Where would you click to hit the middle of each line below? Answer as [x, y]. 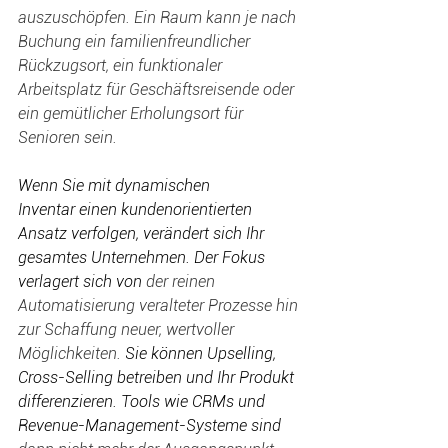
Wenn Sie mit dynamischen [116, 185]
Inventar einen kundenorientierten [137, 209]
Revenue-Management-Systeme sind [151, 425]
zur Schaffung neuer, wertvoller [128, 329]
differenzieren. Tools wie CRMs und [143, 401]
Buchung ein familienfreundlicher [136, 41]
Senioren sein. [69, 137]
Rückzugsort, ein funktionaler [122, 65]
